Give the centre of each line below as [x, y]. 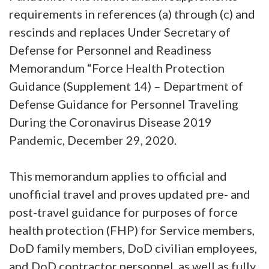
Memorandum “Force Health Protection [117, 68]
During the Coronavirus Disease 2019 [110, 122]
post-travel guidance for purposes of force [123, 212]
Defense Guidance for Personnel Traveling [124, 104]
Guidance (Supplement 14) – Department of [126, 86]
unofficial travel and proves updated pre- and [130, 194]
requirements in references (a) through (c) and [132, 14]
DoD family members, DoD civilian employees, [133, 248]
